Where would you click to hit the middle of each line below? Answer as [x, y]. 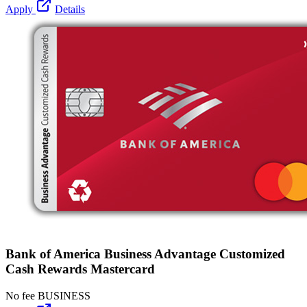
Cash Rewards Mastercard [80, 269]
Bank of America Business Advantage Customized [145, 254]
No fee [20, 296]
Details [70, 9]
